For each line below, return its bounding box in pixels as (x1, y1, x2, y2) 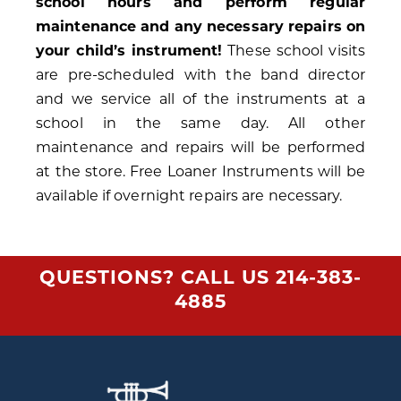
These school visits (222, 42, 366, 60)
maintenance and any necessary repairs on (36, 18, 366, 36)
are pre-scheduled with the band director (36, 66, 365, 84)
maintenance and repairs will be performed (36, 139, 365, 157)
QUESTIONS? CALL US (39, 266, 276, 289)
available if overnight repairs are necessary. (36, 187, 343, 205)
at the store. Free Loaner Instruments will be (36, 163, 365, 181)
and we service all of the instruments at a (36, 90, 365, 108)
